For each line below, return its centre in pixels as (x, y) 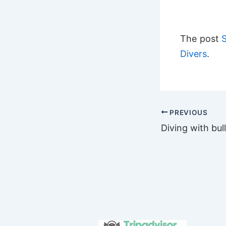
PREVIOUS (188, 112)
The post (201, 38)
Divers (193, 53)
